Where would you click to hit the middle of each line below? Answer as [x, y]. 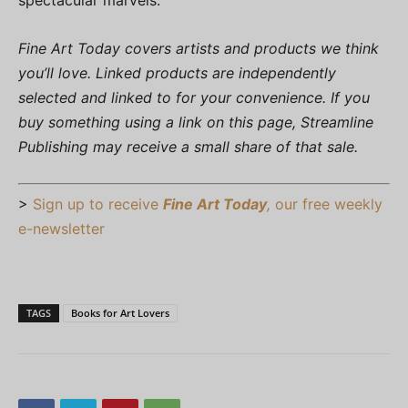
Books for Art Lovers [120, 313]
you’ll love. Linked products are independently [177, 73]
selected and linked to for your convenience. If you [194, 98]
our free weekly [326, 204]
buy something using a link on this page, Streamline [196, 122]
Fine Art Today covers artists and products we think [199, 49]
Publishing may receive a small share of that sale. [188, 147]
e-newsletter [61, 229]
